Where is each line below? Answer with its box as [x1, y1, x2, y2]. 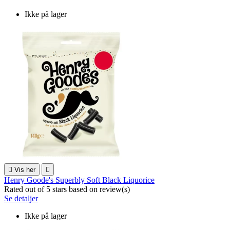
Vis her [14, 165, 35, 174]
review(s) [100, 184, 130, 194]
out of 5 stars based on [25, 184, 100, 194]
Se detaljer [4, 194, 38, 203]
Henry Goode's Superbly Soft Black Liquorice [4, 175, 155, 184]
